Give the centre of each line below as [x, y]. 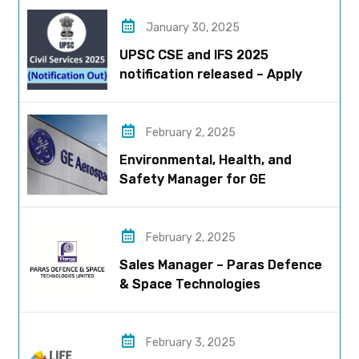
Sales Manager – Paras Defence [221, 265]
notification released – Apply [211, 75]
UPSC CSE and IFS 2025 [194, 55]
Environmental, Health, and [206, 160]
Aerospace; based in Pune [202, 199]
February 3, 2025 [190, 343]
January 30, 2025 [192, 28]
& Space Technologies [190, 284]
